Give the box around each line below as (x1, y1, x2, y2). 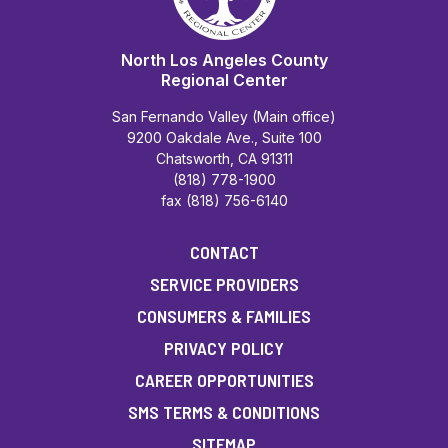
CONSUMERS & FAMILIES (137, 304, 311, 327)
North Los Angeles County (120, 49, 328, 70)
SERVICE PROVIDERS (149, 272, 299, 295)
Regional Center (160, 69, 288, 90)
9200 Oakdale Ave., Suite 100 (126, 128, 322, 146)
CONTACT (189, 240, 259, 263)
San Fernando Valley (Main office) (112, 107, 336, 125)
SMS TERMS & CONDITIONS (128, 400, 320, 423)
